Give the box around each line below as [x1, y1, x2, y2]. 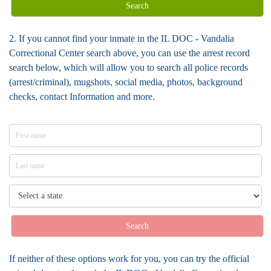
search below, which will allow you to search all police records [9, 62, 248, 73]
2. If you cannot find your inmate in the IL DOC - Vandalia [9, 33, 234, 44]
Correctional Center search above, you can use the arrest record [9, 48, 250, 58]
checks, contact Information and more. [9, 91, 155, 102]
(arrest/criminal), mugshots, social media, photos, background [9, 77, 243, 87]
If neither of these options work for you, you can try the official [9, 253, 249, 264]
